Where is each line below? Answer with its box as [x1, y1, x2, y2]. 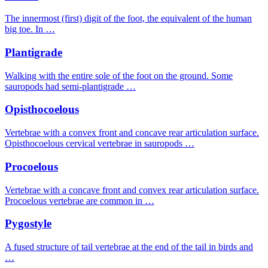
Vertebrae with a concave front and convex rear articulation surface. [5, 184, 259, 195]
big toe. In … [5, 24, 55, 35]
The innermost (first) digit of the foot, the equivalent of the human [5, 13, 252, 24]
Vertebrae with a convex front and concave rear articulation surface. [5, 127, 259, 138]
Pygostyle [5, 217, 51, 230]
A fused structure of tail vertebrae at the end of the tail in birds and [5, 242, 253, 252]
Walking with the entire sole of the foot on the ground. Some [5, 70, 233, 81]
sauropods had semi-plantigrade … [5, 81, 136, 92]
